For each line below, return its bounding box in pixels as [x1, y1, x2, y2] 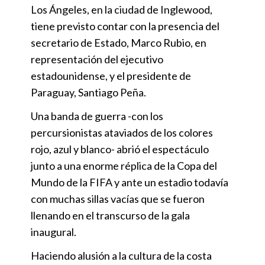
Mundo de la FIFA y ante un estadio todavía [31, 175, 228, 189]
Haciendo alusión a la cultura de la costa [31, 248, 212, 262]
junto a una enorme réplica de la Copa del [31, 159, 217, 172]
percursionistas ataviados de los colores [31, 125, 213, 139]
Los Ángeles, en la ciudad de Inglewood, [31, 2, 212, 16]
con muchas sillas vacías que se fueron [31, 192, 205, 205]
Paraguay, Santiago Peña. [31, 85, 146, 99]
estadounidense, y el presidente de [31, 69, 191, 82]
